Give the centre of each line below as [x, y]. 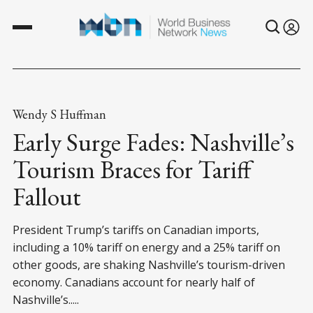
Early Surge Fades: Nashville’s [153, 142]
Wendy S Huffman [59, 114]
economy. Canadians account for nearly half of [134, 282]
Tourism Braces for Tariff [132, 169]
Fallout [47, 196]
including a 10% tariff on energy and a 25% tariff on [146, 247]
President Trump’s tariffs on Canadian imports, [136, 230]
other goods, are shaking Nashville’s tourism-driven [149, 264]
